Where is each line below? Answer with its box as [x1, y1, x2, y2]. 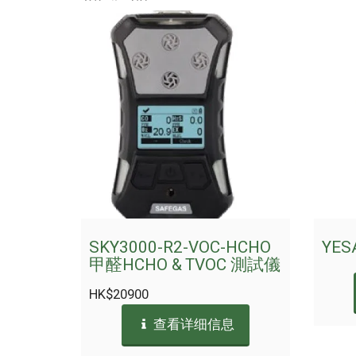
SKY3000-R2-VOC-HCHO [89, 234, 271, 260]
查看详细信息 [149, 315, 234, 335]
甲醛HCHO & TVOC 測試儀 [89, 252, 281, 277]
